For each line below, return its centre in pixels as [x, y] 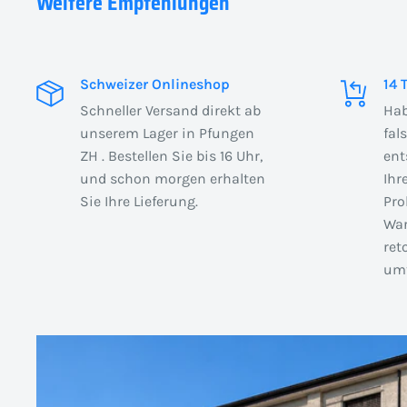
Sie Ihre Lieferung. [139, 201]
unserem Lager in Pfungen [167, 133]
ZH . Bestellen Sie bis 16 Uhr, [171, 155]
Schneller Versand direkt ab [170, 110]
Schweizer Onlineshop [155, 84]
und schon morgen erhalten [173, 178]
